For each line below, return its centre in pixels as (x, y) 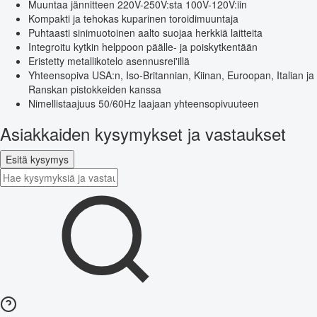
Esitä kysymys (37, 159)
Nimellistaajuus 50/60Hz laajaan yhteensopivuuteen (144, 103)
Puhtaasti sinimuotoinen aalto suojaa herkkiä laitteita (145, 32)
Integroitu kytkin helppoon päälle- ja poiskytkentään (143, 46)
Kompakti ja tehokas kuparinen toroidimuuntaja (133, 18)
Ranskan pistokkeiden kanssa (95, 89)
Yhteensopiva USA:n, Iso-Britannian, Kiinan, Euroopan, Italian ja (171, 75)
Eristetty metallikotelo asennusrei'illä (109, 60)
